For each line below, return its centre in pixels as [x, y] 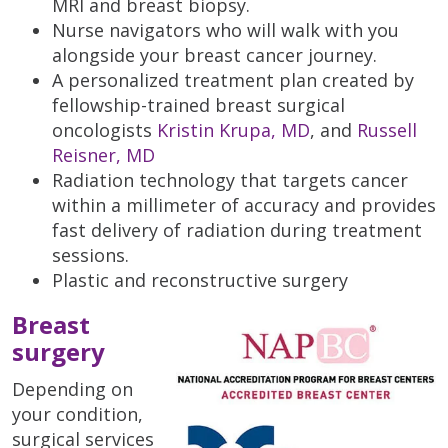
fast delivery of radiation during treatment [237, 230]
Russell [387, 130]
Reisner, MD [103, 155]
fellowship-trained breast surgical [198, 105]
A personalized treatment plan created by [233, 80]
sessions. [90, 255]
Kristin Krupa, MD [233, 130]
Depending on [72, 389]
